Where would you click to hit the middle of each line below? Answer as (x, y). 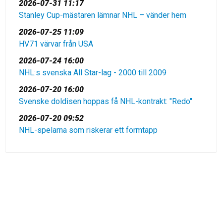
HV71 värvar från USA (56, 44)
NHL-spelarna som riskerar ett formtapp (88, 130)
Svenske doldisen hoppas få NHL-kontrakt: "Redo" (106, 101)
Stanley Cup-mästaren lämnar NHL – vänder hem (103, 15)
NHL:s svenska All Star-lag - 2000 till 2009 (93, 73)
